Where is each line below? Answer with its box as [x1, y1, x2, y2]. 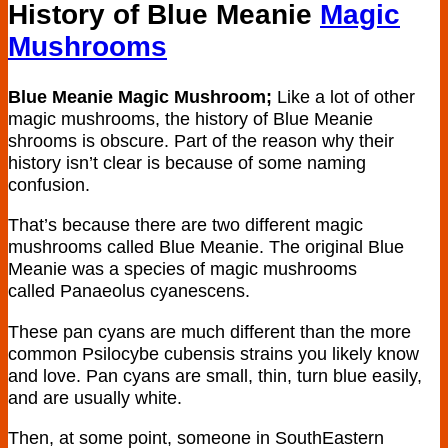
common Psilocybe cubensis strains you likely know [8, 342, 419, 364]
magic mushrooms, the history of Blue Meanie [8, 107, 373, 129]
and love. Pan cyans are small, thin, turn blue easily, [8, 364, 422, 386]
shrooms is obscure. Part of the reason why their [8, 129, 394, 151]
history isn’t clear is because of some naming [8, 151, 366, 173]
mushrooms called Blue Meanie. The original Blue [8, 236, 404, 258]
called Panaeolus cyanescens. [8, 280, 250, 302]
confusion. [8, 173, 90, 195]
